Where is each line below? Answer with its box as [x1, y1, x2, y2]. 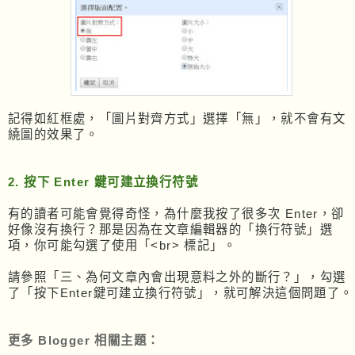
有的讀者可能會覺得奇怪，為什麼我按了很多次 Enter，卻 [8, 206, 345, 220]
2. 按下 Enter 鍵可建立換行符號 [8, 174, 198, 189]
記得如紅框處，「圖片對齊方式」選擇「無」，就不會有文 [8, 111, 346, 125]
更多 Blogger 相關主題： [8, 333, 160, 347]
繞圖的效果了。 [8, 127, 99, 141]
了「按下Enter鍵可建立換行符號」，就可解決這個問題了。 [8, 285, 353, 300]
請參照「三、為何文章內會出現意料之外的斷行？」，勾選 [8, 269, 346, 284]
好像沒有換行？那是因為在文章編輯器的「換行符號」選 [8, 222, 333, 236]
